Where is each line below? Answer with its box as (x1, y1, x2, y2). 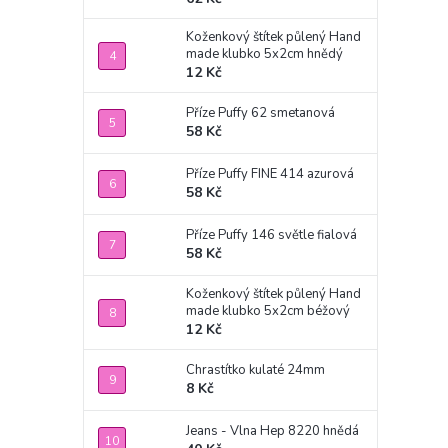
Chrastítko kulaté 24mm (186, 361, 325, 379)
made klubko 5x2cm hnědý (186, 45, 343, 63)
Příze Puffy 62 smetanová (186, 104, 335, 122)
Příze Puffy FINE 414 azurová (186, 165, 354, 183)
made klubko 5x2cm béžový (186, 302, 350, 320)
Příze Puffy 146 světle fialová (186, 226, 357, 244)
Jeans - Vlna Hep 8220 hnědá (186, 422, 359, 440)
